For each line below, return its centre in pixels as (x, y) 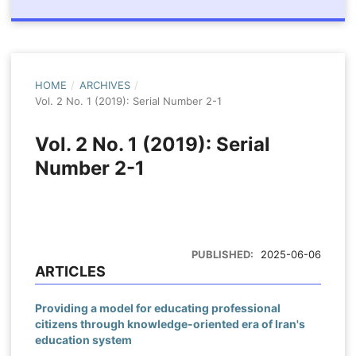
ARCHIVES (104, 85)
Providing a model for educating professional (157, 308)
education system (83, 339)
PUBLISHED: (223, 254)
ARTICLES (70, 271)
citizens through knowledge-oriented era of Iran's (170, 323)
